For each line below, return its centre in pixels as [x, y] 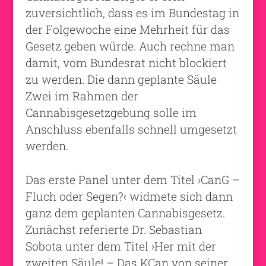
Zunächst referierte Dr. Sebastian [113, 229]
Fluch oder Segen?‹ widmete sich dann [129, 196]
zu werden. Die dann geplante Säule [121, 79]
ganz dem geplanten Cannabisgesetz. [125, 213]
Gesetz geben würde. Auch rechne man [130, 46]
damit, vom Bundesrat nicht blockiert [126, 62]
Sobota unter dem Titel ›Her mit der [121, 246]
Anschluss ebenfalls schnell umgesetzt [131, 129]
